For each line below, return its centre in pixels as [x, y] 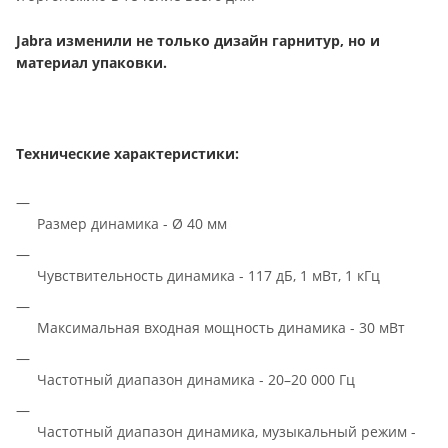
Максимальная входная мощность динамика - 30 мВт [221, 327]
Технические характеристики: [127, 153]
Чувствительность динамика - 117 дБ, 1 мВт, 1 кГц [210, 275]
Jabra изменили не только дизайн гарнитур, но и [198, 40]
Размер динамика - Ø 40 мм [132, 223]
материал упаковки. [91, 62]
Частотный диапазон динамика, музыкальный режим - [226, 431]
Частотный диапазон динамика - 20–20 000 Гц [198, 379]
